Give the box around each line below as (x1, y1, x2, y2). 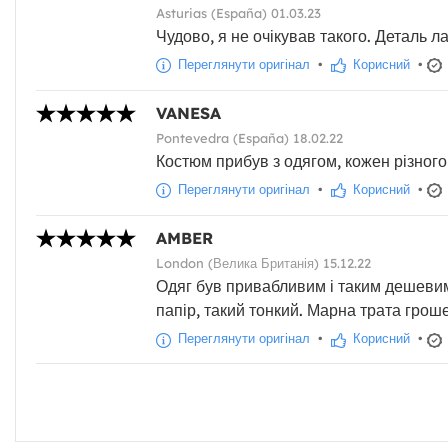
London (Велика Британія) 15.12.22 (156, 255, 371, 272)
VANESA (156, 103, 221, 124)
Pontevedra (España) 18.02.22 (156, 130, 343, 147)
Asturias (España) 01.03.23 (156, 5, 321, 22)
